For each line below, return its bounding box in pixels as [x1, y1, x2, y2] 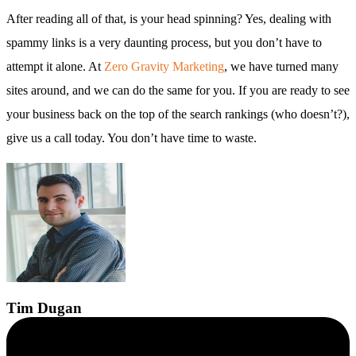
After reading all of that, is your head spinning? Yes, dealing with [6, 11, 331, 25]
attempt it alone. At [6, 59, 104, 73]
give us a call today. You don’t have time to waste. [6, 130, 257, 145]
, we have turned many [224, 59, 339, 73]
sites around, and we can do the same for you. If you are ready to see [6, 83, 350, 97]
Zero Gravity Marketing [104, 59, 224, 73]
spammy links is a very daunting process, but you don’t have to [6, 35, 322, 49]
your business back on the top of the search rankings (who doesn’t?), [6, 106, 350, 121]
